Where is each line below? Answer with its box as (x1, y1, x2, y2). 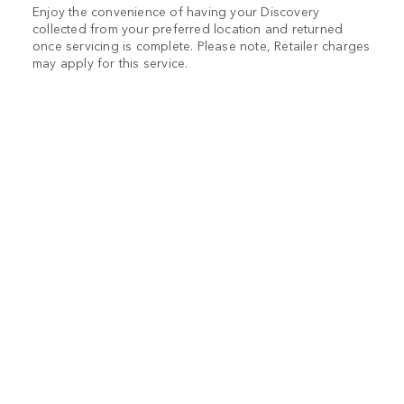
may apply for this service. (32, 52, 188, 71)
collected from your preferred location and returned (32, 18, 344, 37)
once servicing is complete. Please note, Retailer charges (32, 35, 371, 54)
